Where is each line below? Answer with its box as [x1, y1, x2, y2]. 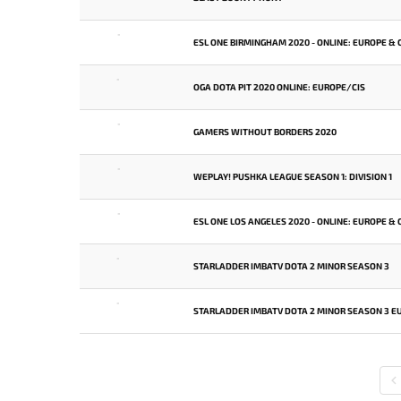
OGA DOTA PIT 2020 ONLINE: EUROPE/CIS [193, 81, 365, 92]
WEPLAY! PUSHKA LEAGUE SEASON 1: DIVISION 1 [193, 171, 392, 182]
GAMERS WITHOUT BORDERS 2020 [193, 126, 337, 137]
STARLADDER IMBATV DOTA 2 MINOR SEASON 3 [193, 260, 389, 271]
